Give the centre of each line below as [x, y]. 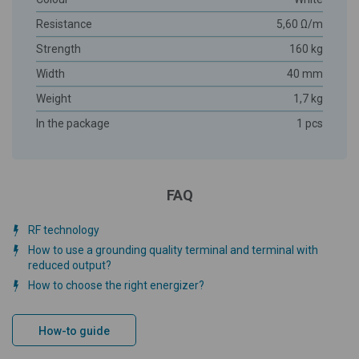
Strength [58, 49]
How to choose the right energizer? [116, 285]
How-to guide [74, 331]
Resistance [64, 24]
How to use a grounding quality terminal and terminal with [173, 250]
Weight [54, 99]
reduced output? [70, 265]
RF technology [64, 230]
